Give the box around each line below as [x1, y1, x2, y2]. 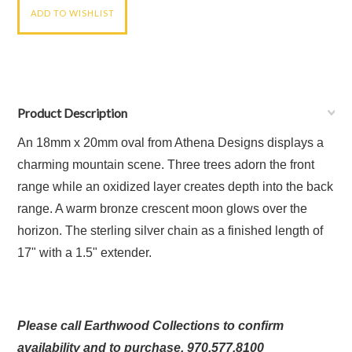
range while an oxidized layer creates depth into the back [17, 180, 334, 193]
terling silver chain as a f [97, 224, 232, 237]
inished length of [231, 224, 324, 237]
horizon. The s [17, 224, 97, 237]
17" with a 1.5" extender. [17, 246, 152, 259]
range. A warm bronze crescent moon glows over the [17, 202, 308, 215]
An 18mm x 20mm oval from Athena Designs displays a [17, 136, 324, 149]
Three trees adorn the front [164, 158, 315, 171]
